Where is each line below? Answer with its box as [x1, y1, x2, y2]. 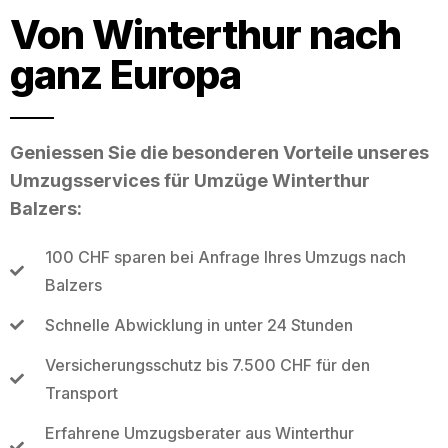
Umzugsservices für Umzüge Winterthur [10, 169, 370, 191]
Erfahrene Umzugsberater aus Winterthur [44, 422, 354, 443]
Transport [44, 382, 118, 403]
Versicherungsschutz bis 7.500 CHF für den [44, 354, 370, 375]
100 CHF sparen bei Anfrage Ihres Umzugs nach [44, 246, 406, 267]
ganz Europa [10, 49, 241, 99]
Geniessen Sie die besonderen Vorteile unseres [10, 141, 429, 163]
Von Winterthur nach [10, 9, 401, 59]
